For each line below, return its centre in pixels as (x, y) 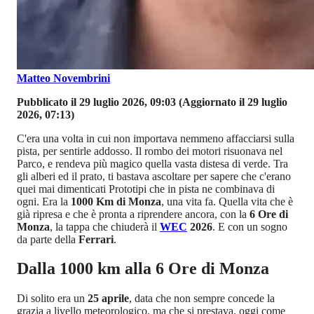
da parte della (48, 239)
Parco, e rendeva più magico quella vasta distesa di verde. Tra (152, 163)
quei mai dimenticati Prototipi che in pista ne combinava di (146, 189)
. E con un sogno (250, 226)
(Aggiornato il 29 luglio (232, 102)
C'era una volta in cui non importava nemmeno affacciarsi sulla (156, 138)
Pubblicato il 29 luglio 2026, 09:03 (96, 102)
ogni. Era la (44, 201)
